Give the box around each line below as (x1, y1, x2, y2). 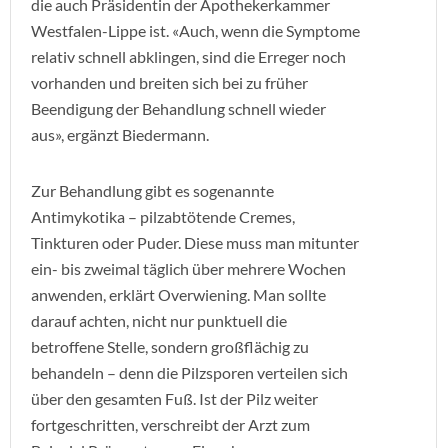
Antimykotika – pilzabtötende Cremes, (31, 207, 295, 226)
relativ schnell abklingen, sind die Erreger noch (31, 47, 346, 66)
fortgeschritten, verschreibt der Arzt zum (31, 415, 310, 434)
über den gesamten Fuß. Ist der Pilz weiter (31, 389, 318, 408)
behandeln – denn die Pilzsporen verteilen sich (31, 363, 348, 382)
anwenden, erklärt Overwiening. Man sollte (31, 285, 326, 304)
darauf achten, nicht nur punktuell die (31, 311, 287, 330)
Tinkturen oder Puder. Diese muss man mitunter (31, 233, 359, 252)
